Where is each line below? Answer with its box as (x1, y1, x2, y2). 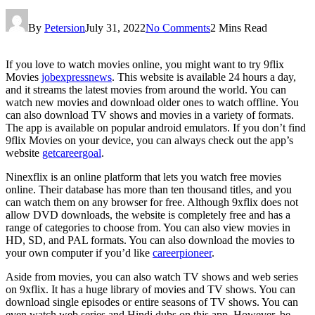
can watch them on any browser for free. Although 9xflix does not (6, 195, 298, 208)
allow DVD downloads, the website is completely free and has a (6, 208, 290, 221)
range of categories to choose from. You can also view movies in (6, 221, 290, 233)
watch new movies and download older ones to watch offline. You (6, 96, 299, 108)
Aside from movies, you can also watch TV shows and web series (6, 270, 298, 283)
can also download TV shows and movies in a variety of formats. (6, 108, 294, 121)
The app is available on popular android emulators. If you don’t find (6, 121, 306, 134)
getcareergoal (42, 146, 101, 159)
